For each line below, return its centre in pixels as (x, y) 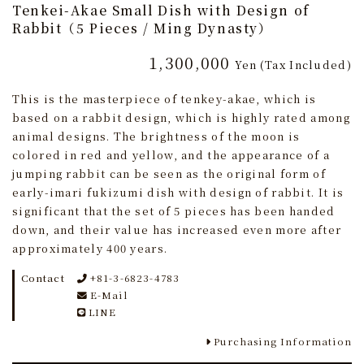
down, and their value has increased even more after (177, 230)
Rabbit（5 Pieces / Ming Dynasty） (143, 28)
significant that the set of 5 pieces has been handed (174, 211)
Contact (43, 278)
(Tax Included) (305, 65)
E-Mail (108, 295)
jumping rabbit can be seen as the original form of (169, 174)
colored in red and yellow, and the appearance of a (171, 155)
